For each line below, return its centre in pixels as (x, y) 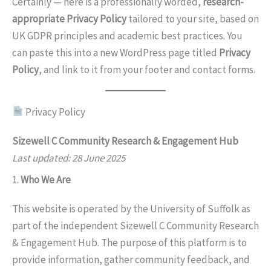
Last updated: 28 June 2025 (69, 158)
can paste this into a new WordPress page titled (116, 52)
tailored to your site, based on (193, 18)
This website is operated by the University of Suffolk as (131, 209)
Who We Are (46, 180)
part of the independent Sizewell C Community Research (135, 226)
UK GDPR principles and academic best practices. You (127, 35)
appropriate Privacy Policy (69, 18)
